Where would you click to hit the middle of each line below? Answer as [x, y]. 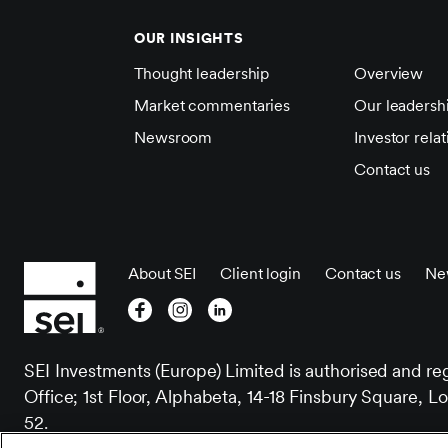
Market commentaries [212, 105]
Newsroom [173, 137]
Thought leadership [202, 73]
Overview [389, 73]
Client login [260, 273]
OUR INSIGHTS [189, 37]
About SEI [162, 273]
